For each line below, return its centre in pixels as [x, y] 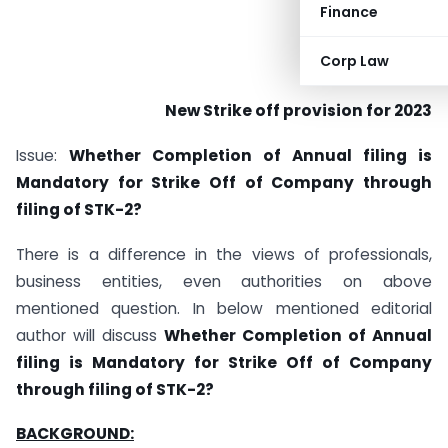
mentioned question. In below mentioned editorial [224, 308]
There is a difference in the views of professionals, [224, 254]
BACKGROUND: [75, 434]
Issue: [42, 155]
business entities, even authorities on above [224, 281]
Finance [349, 12]
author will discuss [90, 335]
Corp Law [354, 61]
